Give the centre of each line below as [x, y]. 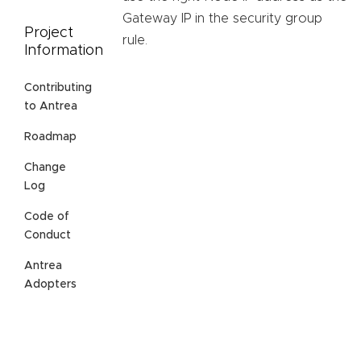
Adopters [50, 285]
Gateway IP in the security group [222, 19]
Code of [47, 217]
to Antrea [51, 107]
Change [45, 168]
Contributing [58, 88]
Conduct [48, 236]
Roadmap [50, 137]
